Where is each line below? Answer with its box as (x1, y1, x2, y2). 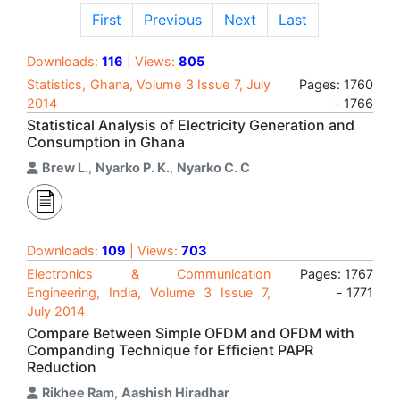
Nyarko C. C (177, 160, 250, 175)
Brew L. (42, 160, 88, 175)
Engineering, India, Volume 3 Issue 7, (27, 285, 271, 300)
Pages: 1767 (300, 266, 373, 281)
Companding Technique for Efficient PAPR (27, 341, 313, 359)
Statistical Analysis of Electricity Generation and (27, 116, 354, 134)
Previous (144, 11, 202, 29)
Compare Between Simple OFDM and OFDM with (27, 324, 354, 342)
